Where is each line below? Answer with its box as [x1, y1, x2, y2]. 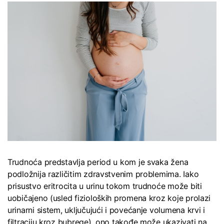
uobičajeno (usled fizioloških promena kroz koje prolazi [7, 193, 211, 203]
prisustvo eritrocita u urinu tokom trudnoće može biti [7, 181, 202, 191]
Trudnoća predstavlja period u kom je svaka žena [7, 157, 188, 167]
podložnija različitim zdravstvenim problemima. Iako [7, 169, 199, 179]
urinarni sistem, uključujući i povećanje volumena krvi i [7, 205, 205, 215]
